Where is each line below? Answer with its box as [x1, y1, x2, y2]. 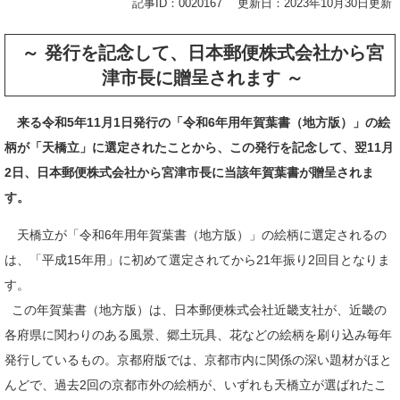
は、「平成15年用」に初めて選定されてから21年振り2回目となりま [4, 252, 390, 267]
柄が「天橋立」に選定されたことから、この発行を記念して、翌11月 [4, 139, 394, 154]
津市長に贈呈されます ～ [101, 68, 304, 88]
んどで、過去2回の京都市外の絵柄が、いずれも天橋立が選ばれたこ [4, 377, 387, 392]
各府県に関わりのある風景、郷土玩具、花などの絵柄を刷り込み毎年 [4, 327, 392, 342]
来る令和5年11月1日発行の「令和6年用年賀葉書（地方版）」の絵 [4, 114, 390, 129]
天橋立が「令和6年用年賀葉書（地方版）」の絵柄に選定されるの [4, 227, 387, 242]
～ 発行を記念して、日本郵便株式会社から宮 [21, 43, 384, 63]
